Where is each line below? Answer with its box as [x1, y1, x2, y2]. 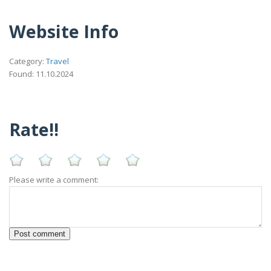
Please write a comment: [9, 174, 99, 186]
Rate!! [9, 117, 59, 141]
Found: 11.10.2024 [9, 68, 73, 79]
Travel [46, 55, 69, 67]
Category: [9, 55, 46, 67]
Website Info [9, 19, 119, 44]
